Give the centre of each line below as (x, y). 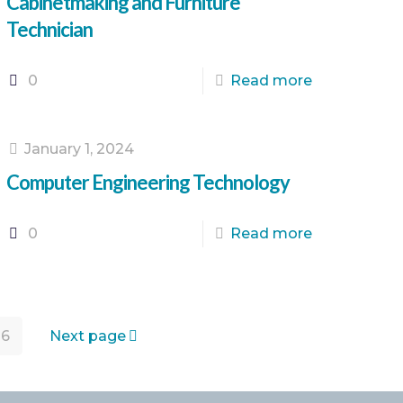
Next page (87, 336)
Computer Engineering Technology (148, 182)
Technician (50, 29)
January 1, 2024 (80, 149)
